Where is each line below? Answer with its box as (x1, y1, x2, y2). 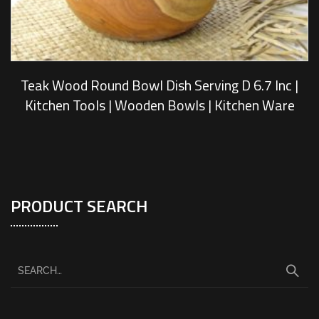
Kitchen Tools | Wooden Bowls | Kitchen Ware (24, 93, 295, 116)
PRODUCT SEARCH (11, 192, 148, 219)
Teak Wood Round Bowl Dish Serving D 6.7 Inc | (21, 73, 298, 96)
